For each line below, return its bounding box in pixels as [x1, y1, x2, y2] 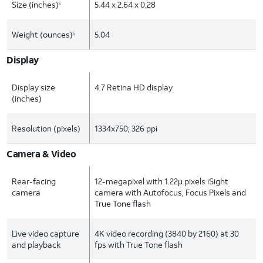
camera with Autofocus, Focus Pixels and [95, 187, 247, 198]
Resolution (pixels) [12, 123, 80, 134]
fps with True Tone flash [95, 239, 183, 250]
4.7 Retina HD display [95, 82, 173, 93]
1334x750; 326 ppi [95, 123, 158, 134]
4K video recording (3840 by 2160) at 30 [95, 228, 240, 239]
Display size [12, 82, 55, 93]
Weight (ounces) [12, 29, 73, 40]
